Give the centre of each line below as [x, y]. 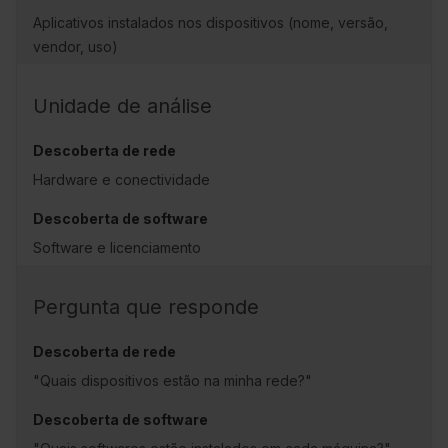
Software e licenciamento [117, 247]
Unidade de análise [122, 105]
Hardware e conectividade [121, 179]
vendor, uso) [75, 46]
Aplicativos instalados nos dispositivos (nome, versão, [210, 22]
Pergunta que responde [149, 306]
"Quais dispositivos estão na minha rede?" [172, 380]
